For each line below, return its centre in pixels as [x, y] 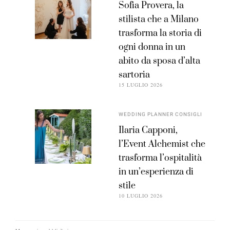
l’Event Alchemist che [162, 145]
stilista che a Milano [159, 20]
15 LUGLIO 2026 [141, 85]
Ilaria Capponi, [148, 131]
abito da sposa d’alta [160, 61]
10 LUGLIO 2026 [141, 196]
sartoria [135, 75]
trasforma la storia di [160, 34]
